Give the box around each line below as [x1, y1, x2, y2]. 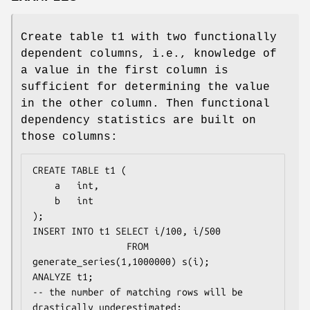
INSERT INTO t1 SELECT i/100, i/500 [33, 225, 221, 237]
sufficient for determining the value [21, 80, 270, 93]
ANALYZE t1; [33, 271, 93, 282]
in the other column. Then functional [21, 97, 270, 110]
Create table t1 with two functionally [21, 30, 277, 44]
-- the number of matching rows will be [33, 286, 243, 298]
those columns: [21, 130, 118, 143]
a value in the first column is [21, 64, 228, 77]
